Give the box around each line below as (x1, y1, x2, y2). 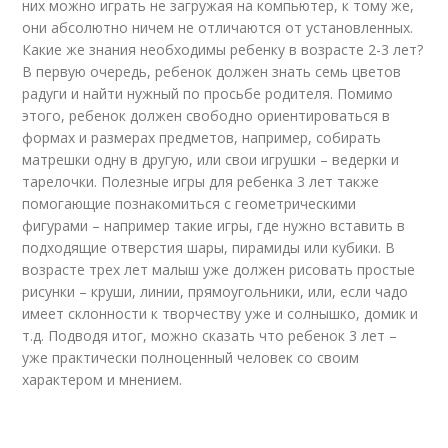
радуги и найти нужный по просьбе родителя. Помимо (22, 84, 394, 103)
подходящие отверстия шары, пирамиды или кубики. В (22, 238, 396, 257)
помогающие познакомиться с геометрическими (22, 194, 357, 213)
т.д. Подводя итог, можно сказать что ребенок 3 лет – (22, 326, 398, 345)
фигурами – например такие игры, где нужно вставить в (22, 216, 406, 235)
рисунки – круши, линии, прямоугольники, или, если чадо (22, 282, 409, 301)
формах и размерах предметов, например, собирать (22, 128, 382, 147)
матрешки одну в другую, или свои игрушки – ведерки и (22, 150, 400, 169)
